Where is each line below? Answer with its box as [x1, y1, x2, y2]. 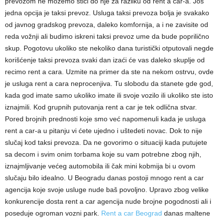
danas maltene [162, 209, 210, 217]
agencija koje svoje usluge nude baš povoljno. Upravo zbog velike [5, 185, 209, 193]
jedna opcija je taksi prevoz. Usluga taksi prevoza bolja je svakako [5, 8, 209, 17]
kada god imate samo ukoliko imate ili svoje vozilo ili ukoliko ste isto [5, 91, 213, 99]
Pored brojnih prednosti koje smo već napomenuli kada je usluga [5, 114, 206, 123]
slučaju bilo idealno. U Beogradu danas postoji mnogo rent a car [5, 173, 204, 182]
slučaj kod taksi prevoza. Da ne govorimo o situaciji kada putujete [5, 138, 207, 146]
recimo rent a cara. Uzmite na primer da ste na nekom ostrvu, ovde [5, 67, 214, 76]
